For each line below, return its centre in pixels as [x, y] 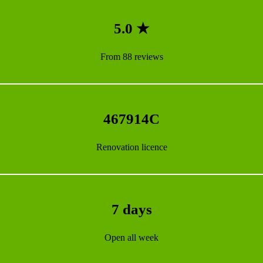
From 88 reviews [131, 57]
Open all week [131, 238]
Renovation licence [131, 147]
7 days [131, 210]
